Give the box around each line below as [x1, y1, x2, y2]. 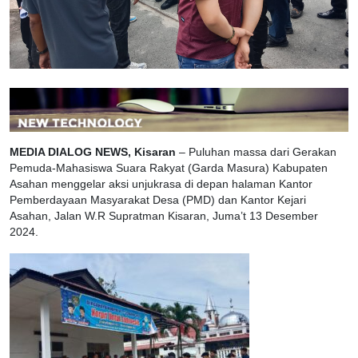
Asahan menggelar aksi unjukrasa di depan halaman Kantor [10, 178, 312, 191]
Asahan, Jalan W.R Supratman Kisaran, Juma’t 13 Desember [10, 210, 318, 223]
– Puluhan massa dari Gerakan [176, 146, 336, 159]
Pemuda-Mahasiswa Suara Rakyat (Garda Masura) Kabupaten [10, 162, 328, 175]
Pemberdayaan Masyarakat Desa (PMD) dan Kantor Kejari [10, 194, 306, 207]
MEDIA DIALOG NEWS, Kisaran [10, 146, 176, 159]
